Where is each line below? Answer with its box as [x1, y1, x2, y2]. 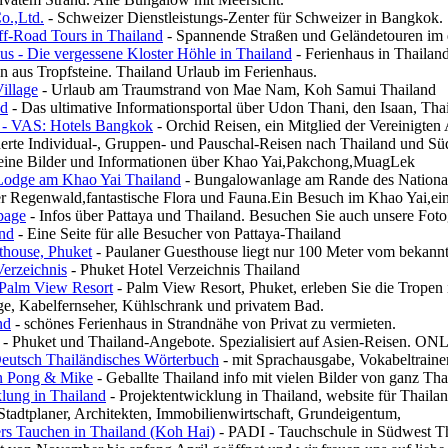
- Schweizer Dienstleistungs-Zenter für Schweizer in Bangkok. [44, 9, 443, 26]
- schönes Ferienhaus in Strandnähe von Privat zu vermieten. [11, 315, 396, 332]
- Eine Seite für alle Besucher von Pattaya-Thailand [14, 225, 341, 242]
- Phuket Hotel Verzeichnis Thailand [67, 261, 300, 278]
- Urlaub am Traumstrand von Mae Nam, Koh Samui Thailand [38, 81, 436, 98]
